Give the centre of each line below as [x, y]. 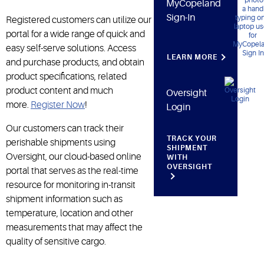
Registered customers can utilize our [79, 20]
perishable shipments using [61, 142]
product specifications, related [66, 76]
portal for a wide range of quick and [75, 34]
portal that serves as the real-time [72, 171]
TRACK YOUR [192, 138]
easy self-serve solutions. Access [71, 48]
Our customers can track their [65, 128]
